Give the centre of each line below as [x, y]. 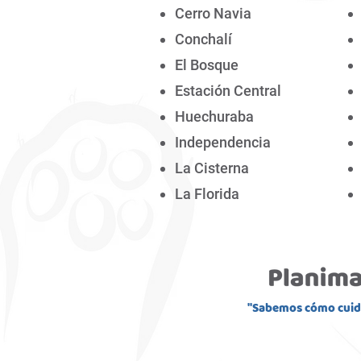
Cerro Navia [213, 13]
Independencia [223, 142]
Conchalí [203, 39]
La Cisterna [212, 168]
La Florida [207, 194]
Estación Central [228, 91]
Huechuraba [214, 116]
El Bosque [207, 65]
